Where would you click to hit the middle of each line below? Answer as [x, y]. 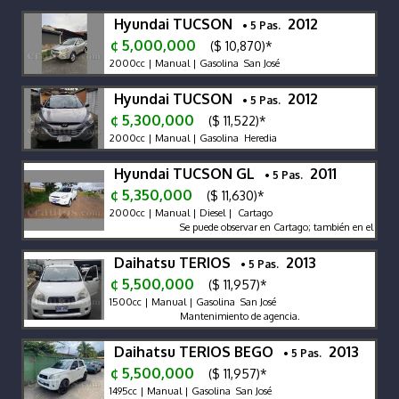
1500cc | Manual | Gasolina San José [191, 301]
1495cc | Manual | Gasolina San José [189, 391]
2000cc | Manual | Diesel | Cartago [190, 212]
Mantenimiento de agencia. [232, 316]
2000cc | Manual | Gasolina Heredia [192, 138]
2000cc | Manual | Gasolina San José [193, 63]
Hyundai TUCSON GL [188, 173]
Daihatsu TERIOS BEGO [197, 351]
